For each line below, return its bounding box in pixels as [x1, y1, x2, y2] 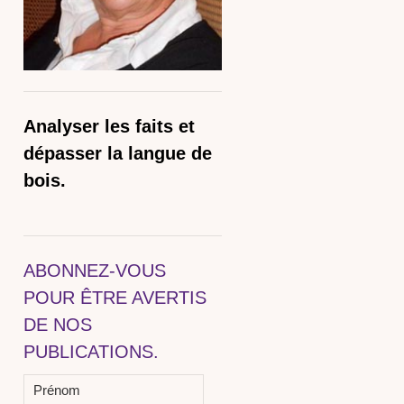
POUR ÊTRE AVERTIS [23, 288, 207, 308]
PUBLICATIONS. [23, 342, 159, 363]
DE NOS [23, 315, 92, 335]
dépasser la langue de [23, 143, 212, 164]
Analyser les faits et [23, 116, 195, 137]
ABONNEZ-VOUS [23, 261, 166, 281]
